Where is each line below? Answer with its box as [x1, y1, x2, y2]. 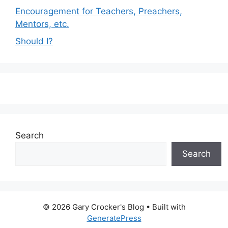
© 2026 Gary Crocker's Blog [42, 202, 144, 212]
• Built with [144, 202, 186, 212]
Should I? [15, 36, 53, 46]
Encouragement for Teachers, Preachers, [15, 6, 182, 16]
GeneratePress [87, 213, 141, 223]
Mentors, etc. [15, 19, 69, 29]
